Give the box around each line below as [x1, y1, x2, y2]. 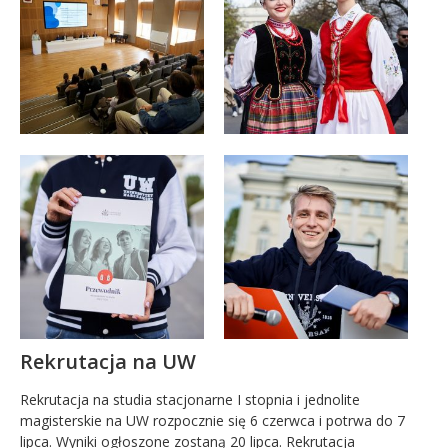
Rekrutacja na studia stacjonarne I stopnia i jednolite [20, 389, 360, 409]
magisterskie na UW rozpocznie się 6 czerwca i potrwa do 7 [20, 410, 405, 430]
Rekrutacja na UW [20, 347, 196, 375]
